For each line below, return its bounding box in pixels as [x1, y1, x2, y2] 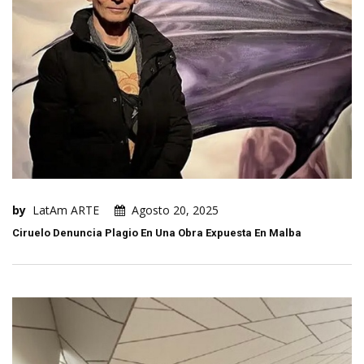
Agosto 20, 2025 [132, 202, 219, 219]
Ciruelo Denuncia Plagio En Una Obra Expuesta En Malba [12, 227, 301, 240]
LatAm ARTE [32, 202, 99, 219]
